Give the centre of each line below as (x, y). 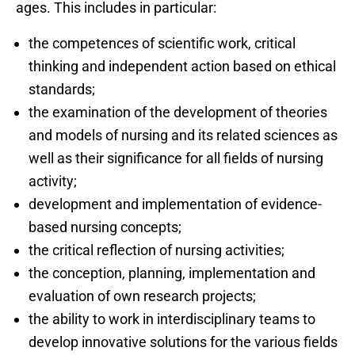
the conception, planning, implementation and (172, 273)
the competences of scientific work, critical (162, 43)
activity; (53, 181)
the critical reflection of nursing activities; (157, 250)
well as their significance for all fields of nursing (176, 158)
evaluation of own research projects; (142, 296)
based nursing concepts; (105, 227)
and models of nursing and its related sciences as (183, 135)
